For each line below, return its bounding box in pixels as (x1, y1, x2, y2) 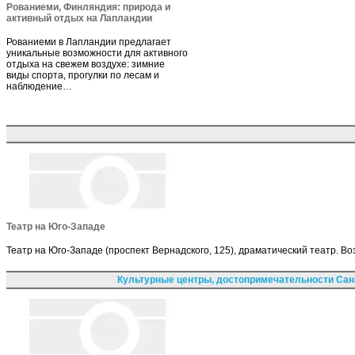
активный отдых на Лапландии (6, 12, 152, 24)
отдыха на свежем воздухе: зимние (6, 58, 165, 70)
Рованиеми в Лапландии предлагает (6, 36, 171, 48)
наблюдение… (6, 80, 72, 92)
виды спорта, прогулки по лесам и (6, 69, 159, 81)
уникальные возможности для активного (6, 47, 188, 59)
